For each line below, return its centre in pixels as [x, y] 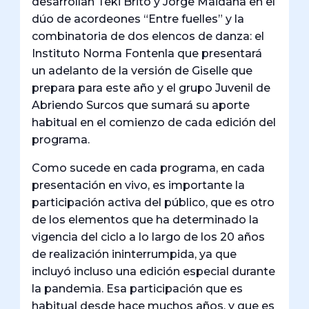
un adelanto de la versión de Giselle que [142, 71]
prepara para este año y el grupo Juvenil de [151, 88]
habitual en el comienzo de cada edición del [154, 123]
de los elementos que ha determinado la [146, 220]
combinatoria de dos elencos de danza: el [148, 37]
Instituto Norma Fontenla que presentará [147, 54]
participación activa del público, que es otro [153, 203]
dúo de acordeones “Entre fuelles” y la [138, 19]
